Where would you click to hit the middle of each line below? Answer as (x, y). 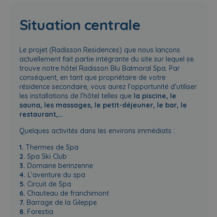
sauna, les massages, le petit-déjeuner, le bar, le (103, 105)
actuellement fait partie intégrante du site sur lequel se (107, 59)
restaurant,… (41, 114)
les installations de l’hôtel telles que (77, 96)
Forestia (39, 211)
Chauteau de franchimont (67, 193)
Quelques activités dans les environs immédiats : (97, 131)
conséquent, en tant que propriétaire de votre (93, 77)
